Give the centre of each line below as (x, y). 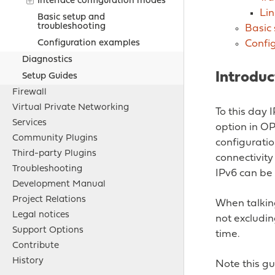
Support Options (48, 231)
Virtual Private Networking (71, 108)
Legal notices (41, 215)
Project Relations (49, 200)
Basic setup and (71, 17)
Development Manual (59, 185)
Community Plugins (55, 139)
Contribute (36, 246)
